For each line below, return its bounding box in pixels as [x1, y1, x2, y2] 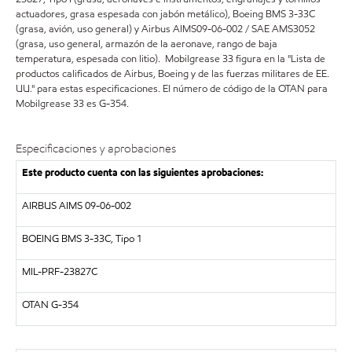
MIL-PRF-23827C [21, 265, 97, 279]
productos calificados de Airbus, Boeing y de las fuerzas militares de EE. [16, 66, 329, 81]
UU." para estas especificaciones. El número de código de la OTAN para [16, 81, 328, 96]
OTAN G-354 [21, 298, 79, 312]
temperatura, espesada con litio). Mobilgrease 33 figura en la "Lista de [16, 51, 325, 66]
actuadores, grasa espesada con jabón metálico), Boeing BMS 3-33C [16, 6, 315, 21]
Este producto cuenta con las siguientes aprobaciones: [21, 166, 263, 180]
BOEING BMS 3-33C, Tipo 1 [21, 232, 142, 246]
